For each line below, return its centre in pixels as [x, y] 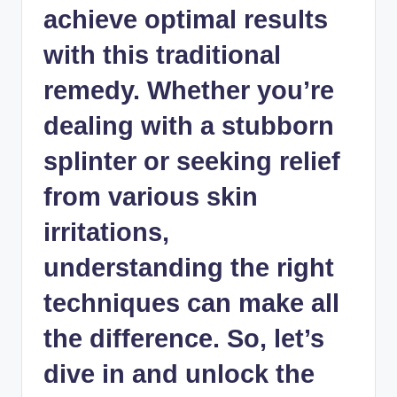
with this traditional [162, 54]
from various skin [151, 196]
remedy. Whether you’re [189, 90]
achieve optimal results [186, 19]
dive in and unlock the [179, 374]
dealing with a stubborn [189, 125]
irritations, [106, 232]
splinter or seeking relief [192, 161]
